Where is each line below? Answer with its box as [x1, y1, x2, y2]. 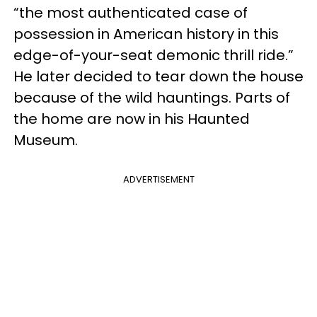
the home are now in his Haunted [13, 109, 250, 129]
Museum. [13, 130, 78, 150]
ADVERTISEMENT [122, 173, 195, 186]
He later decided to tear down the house [13, 67, 304, 86]
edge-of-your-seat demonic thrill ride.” [13, 45, 294, 65]
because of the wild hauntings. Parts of [13, 88, 290, 108]
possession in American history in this [13, 24, 279, 44]
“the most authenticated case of [13, 3, 248, 23]
